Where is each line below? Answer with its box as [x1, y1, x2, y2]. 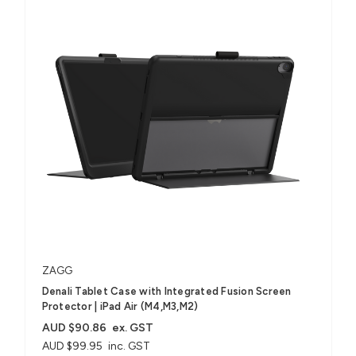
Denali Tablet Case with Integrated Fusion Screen [41, 284, 292, 297]
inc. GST [108, 339, 151, 353]
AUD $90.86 [41, 320, 106, 335]
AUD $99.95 [41, 339, 103, 353]
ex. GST [112, 320, 154, 335]
